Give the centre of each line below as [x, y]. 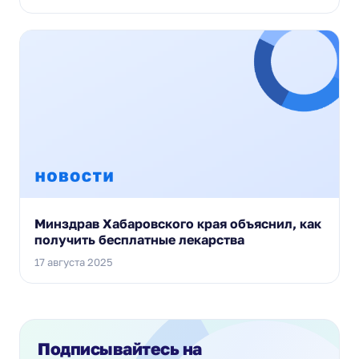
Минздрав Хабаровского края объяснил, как [178, 223]
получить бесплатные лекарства [139, 239]
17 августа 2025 [74, 262]
